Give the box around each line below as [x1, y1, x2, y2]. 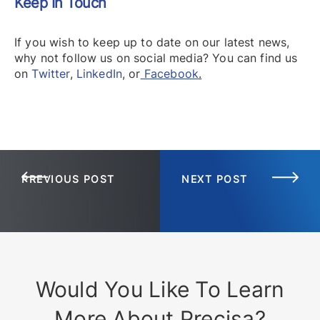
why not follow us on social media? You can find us [14, 50, 298, 65]
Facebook [140, 66, 199, 81]
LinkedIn [76, 66, 123, 81]
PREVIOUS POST [21, 172, 115, 185]
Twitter [31, 66, 70, 81]
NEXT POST [181, 172, 248, 185]
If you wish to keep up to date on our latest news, [14, 34, 290, 49]
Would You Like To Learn [35, 276, 285, 303]
